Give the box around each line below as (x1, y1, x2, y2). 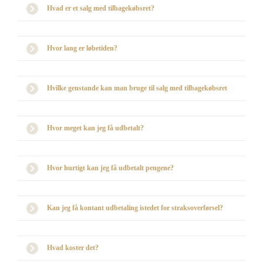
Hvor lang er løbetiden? (47, 44, 117, 52)
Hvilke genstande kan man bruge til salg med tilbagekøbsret (47, 84, 227, 92)
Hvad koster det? (47, 244, 99, 252)
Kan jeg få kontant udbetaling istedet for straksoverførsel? (47, 204, 223, 212)
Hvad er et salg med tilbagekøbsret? (47, 4, 154, 12)
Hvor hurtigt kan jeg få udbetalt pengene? (47, 164, 174, 172)
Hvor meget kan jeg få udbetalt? (47, 124, 144, 132)
